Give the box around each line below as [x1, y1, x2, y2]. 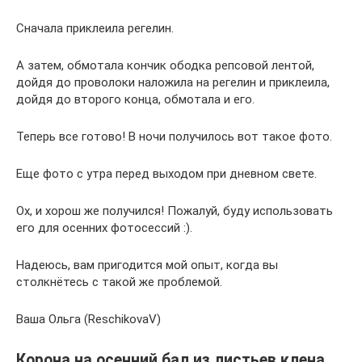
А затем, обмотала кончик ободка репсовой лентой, [16, 58, 314, 73]
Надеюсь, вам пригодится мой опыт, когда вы [16, 258, 278, 272]
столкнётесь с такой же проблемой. [16, 275, 222, 289]
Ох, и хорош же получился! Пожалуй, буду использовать [16, 204, 333, 218]
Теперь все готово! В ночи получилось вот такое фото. [16, 129, 332, 144]
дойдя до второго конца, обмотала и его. [16, 92, 255, 107]
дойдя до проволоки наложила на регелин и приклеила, [16, 75, 330, 90]
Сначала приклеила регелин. [16, 21, 174, 36]
